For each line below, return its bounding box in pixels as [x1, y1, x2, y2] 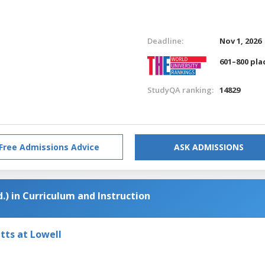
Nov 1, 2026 [219, 35, 262, 46]
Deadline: [147, 35, 183, 46]
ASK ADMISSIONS [174, 141, 244, 153]
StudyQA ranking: [147, 84, 214, 95]
